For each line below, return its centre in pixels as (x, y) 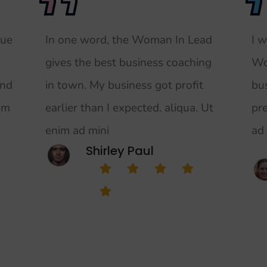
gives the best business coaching (128, 62)
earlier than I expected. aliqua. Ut (129, 108)
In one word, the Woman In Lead (128, 40)
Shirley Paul (119, 150)
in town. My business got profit (124, 85)
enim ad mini (77, 130)
